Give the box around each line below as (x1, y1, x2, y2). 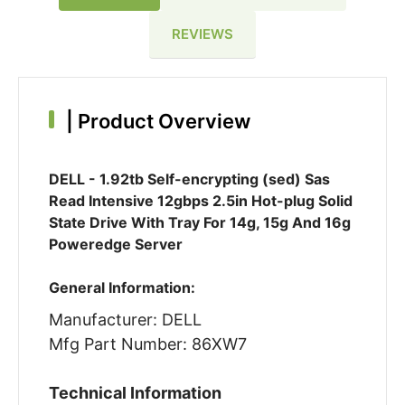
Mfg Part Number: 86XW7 (48, 334, 247, 354)
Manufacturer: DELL (48, 310, 202, 330)
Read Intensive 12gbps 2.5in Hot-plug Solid (48, 192, 353, 211)
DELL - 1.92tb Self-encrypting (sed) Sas (48, 170, 330, 189)
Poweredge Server (48, 235, 183, 254)
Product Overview (72, 109, 250, 134)
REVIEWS (172, 24, 233, 42)
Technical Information (48, 383, 221, 403)
